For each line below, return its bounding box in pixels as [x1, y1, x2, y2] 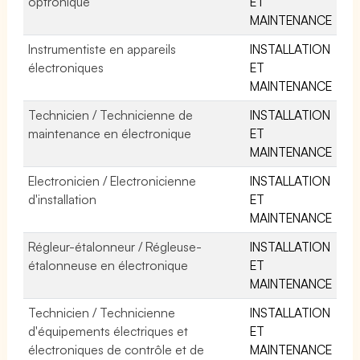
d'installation [28, 190, 96, 207]
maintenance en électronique [28, 125, 192, 141]
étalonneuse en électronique [28, 256, 189, 273]
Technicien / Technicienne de [28, 106, 194, 123]
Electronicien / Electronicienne [28, 172, 197, 189]
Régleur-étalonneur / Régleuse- [28, 238, 202, 255]
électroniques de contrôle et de [28, 341, 205, 358]
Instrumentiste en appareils [28, 40, 177, 57]
